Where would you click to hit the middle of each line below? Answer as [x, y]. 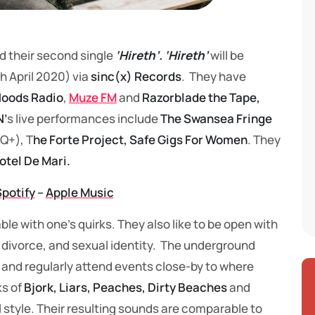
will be [226, 56]
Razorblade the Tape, [201, 98]
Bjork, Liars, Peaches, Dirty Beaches [126, 288]
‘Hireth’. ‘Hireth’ [162, 56]
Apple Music [79, 193]
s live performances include [84, 119]
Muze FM [93, 98]
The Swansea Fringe [216, 119]
